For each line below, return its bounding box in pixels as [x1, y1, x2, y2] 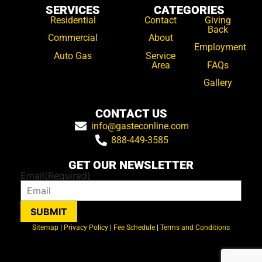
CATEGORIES [154, 2, 225, 17]
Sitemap [32, 223, 58, 232]
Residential [50, 14, 96, 26]
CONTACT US [95, 106, 167, 121]
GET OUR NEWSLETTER [68, 158, 194, 173]
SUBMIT [30, 206, 67, 218]
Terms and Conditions [160, 223, 230, 232]
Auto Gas [54, 50, 92, 61]
